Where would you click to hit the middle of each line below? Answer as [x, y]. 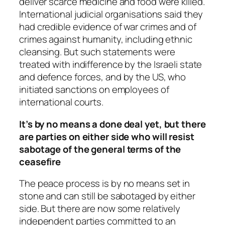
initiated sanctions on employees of [94, 90]
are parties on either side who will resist [107, 136]
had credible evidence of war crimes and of [108, 27]
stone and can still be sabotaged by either [107, 196]
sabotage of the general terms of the [100, 149]
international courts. [61, 102]
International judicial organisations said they [111, 14]
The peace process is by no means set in [105, 184]
